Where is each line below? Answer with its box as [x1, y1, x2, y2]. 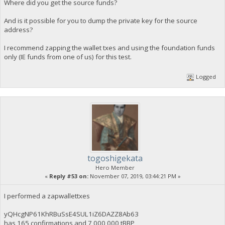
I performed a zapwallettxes [4, 191, 90, 200]
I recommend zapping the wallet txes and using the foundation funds [4, 43, 215, 53]
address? [4, 25, 33, 35]
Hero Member [95, 163, 135, 171]
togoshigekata [87, 152, 143, 164]
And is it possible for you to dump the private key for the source [4, 16, 197, 26]
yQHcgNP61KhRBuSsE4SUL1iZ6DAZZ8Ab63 [4, 209, 139, 218]
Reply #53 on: [49, 172, 88, 180]
